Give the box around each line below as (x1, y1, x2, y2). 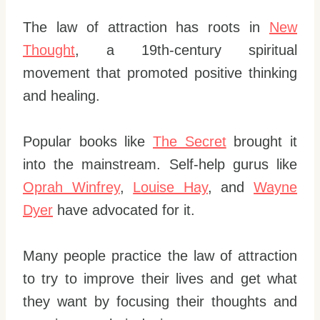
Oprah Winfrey (23, 179, 120, 195)
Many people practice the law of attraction (23, 247, 297, 264)
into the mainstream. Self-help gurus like (23, 156, 297, 172)
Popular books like (23, 133, 153, 149)
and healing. (23, 87, 100, 104)
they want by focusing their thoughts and (23, 293, 297, 309)
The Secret (153, 133, 226, 149)
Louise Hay (133, 179, 208, 195)
